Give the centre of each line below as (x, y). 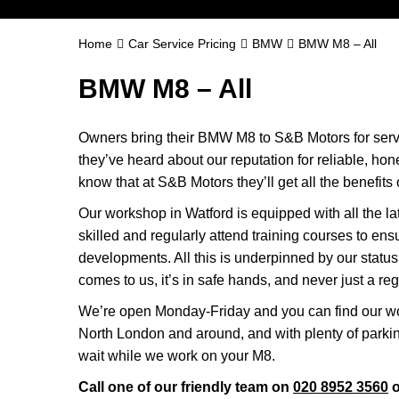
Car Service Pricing (182, 44)
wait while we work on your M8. (177, 356)
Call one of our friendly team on (186, 387)
